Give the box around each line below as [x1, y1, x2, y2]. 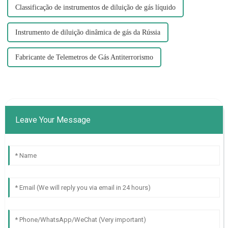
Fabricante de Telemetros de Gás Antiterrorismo [15, 53, 153, 62]
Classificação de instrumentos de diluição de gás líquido [15, 4, 176, 12]
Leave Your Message [15, 115, 91, 125]
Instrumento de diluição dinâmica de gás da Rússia [15, 28, 160, 37]
